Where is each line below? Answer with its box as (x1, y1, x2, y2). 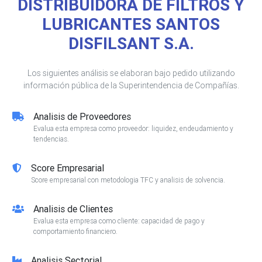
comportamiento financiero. (33, 227, 118, 236)
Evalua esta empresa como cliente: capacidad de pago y (33, 216, 205, 226)
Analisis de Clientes (33, 203, 113, 215)
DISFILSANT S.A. (68, 33, 194, 54)
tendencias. (33, 135, 69, 144)
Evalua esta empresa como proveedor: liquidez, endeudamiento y (33, 124, 233, 133)
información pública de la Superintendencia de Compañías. (23, 80, 239, 91)
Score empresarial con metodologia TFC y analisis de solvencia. (31, 175, 225, 185)
